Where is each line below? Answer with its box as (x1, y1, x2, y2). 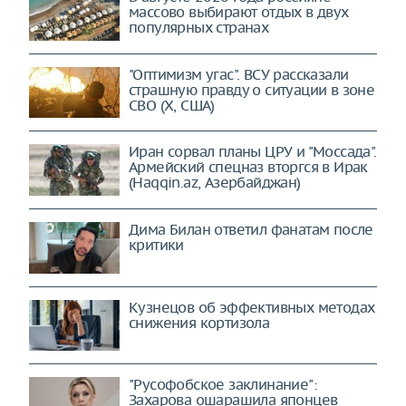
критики (129, 235, 184, 254)
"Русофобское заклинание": (129, 375, 316, 394)
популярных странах (129, 17, 269, 36)
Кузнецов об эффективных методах (129, 297, 375, 316)
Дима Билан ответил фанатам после (129, 219, 373, 238)
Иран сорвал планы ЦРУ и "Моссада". (129, 142, 377, 161)
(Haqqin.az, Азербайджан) (129, 173, 301, 192)
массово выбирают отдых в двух (129, 2, 349, 21)
